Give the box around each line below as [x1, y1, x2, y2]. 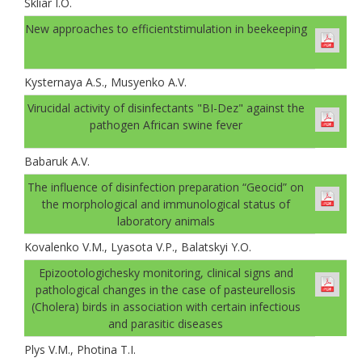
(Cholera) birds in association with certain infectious [31, 298, 301, 314]
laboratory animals [116, 213, 215, 229]
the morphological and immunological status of [41, 196, 290, 212]
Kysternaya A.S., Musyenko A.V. [24, 74, 187, 90]
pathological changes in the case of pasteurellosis [36, 281, 296, 297]
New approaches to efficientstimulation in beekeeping [24, 20, 307, 36]
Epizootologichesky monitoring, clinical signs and [38, 264, 293, 280]
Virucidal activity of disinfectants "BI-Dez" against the [27, 99, 305, 116]
